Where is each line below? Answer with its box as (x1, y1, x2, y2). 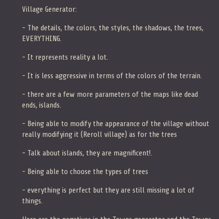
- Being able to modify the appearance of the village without (22, 119, 209, 128)
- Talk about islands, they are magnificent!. (22, 148, 152, 157)
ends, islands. (22, 100, 61, 109)
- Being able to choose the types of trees (22, 167, 148, 176)
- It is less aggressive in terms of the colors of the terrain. (22, 71, 202, 80)
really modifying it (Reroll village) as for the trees (22, 130, 177, 139)
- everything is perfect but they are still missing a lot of (22, 185, 195, 195)
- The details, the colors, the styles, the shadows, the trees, (22, 23, 203, 32)
